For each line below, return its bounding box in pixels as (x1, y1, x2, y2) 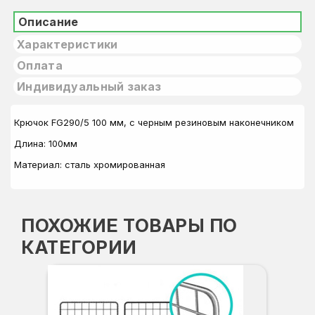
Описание (18, 15, 79, 29)
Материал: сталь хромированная (14, 159, 165, 170)
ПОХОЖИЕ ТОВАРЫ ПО (21, 214, 238, 236)
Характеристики (17, 37, 118, 51)
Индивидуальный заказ (17, 79, 162, 94)
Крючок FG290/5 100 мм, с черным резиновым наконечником (14, 117, 294, 128)
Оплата (17, 58, 63, 72)
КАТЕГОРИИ (21, 236, 137, 258)
